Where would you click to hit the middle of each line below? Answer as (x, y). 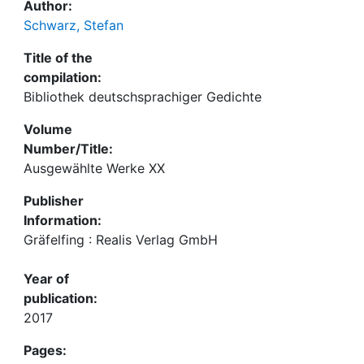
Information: (63, 220)
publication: (61, 298)
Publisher (54, 201)
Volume (48, 129)
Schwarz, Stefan (74, 25)
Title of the (58, 58)
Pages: (45, 350)
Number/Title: (68, 149)
